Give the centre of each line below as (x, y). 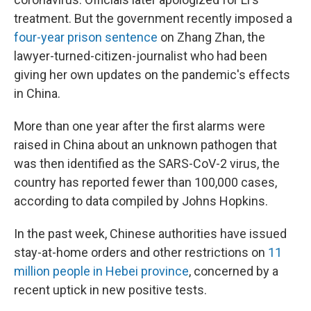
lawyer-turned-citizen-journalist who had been (141, 56)
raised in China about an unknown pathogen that (145, 145)
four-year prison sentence (86, 37)
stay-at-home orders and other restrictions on (141, 253)
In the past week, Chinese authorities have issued (150, 234)
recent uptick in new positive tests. (110, 290)
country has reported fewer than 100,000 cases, (145, 183)
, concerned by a (234, 271)
